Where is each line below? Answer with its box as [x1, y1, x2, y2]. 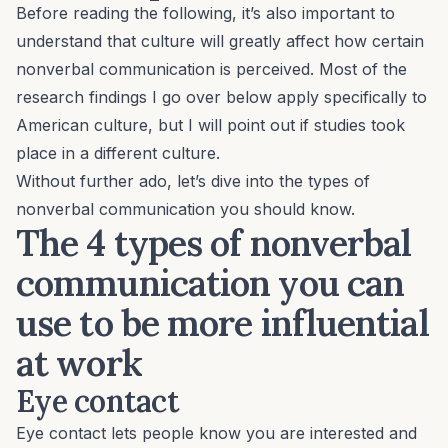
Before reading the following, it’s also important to [16, 3, 395, 24]
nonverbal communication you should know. [16, 199, 355, 220]
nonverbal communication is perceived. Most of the [16, 59, 407, 80]
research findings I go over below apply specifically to [16, 87, 427, 108]
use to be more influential [16, 300, 429, 347]
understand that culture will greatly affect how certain [16, 31, 424, 52]
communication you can [16, 260, 405, 307]
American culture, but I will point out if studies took [16, 115, 405, 136]
